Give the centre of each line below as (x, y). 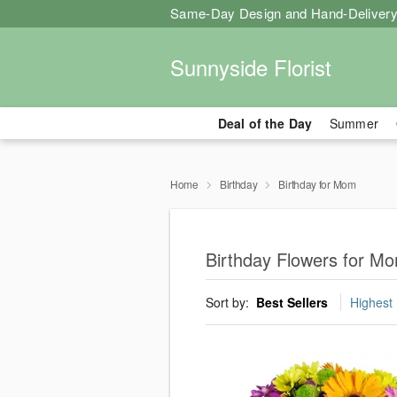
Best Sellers (292, 303)
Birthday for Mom (317, 184)
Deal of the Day (265, 123)
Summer (354, 123)
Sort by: (229, 303)
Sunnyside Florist (251, 67)
